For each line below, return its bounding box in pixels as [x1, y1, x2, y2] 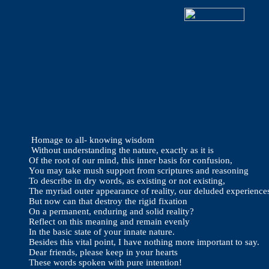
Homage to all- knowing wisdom [29, 135, 154, 145]
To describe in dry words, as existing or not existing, [29, 176, 225, 186]
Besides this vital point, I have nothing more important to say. [29, 237, 259, 247]
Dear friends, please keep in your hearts [29, 247, 178, 257]
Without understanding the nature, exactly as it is [29, 145, 214, 155]
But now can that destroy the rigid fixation [29, 196, 187, 206]
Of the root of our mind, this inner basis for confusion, [29, 156, 232, 165]
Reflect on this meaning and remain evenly [29, 217, 190, 226]
